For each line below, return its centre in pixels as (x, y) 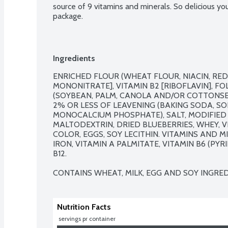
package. (68, 16)
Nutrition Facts (84, 207)
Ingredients (74, 58)
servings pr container (87, 218)
